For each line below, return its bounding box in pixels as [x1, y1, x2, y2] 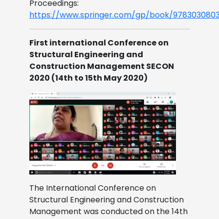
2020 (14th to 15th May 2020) [29, 72, 148, 84]
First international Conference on [29, 37, 169, 48]
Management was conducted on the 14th [29, 205, 188, 217]
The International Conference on [29, 182, 156, 194]
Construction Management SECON [29, 60, 174, 72]
